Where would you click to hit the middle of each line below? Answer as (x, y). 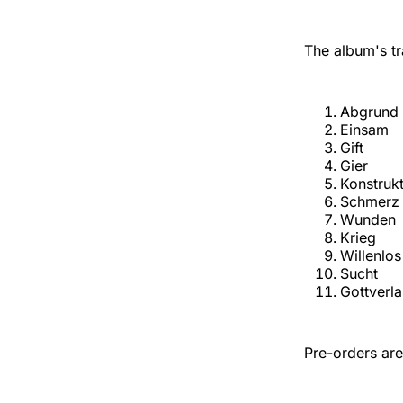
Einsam (364, 130)
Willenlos (371, 256)
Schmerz (370, 202)
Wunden (368, 220)
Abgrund (369, 112)
